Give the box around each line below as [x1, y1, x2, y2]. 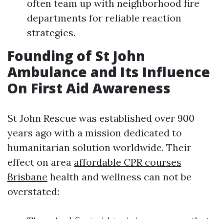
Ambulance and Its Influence [7, 63, 210, 81]
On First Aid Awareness [7, 79, 171, 97]
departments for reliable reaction [27, 12, 181, 24]
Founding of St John [7, 46, 145, 65]
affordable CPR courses [74, 156, 181, 168]
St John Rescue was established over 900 [7, 112, 195, 124]
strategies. [27, 26, 75, 39]
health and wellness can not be [47, 171, 192, 183]
